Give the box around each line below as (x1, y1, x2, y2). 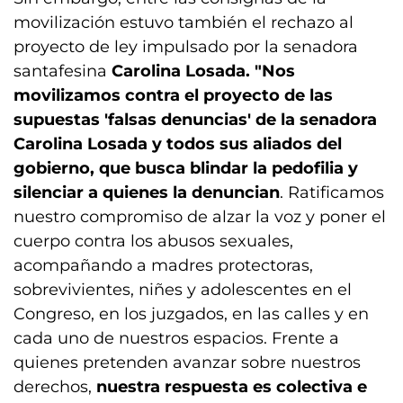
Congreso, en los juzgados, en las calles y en (13, 304, 369, 324)
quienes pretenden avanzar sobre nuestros (13, 353, 361, 372)
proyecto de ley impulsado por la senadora (13, 37, 358, 57)
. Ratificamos (280, 183, 384, 202)
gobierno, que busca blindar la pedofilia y (13, 158, 358, 178)
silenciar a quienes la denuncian (13, 183, 280, 202)
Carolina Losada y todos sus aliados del (13, 134, 342, 154)
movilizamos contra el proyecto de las (13, 85, 333, 105)
